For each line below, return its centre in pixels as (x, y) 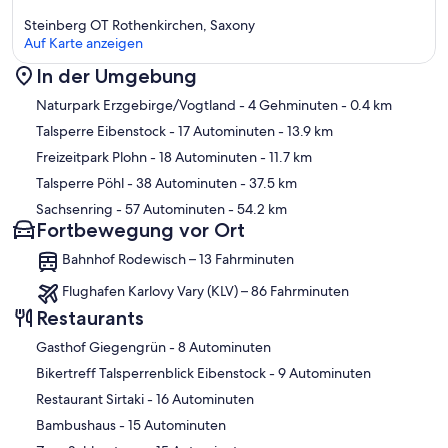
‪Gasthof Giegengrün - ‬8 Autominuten (224, 347)
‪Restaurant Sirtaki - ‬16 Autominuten (205, 399)
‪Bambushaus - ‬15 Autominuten (177, 425)
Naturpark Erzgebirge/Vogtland (136, 105)
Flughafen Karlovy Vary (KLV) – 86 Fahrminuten (205, 291)
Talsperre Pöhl (80, 183)
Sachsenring (74, 209)
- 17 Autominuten (220, 131)
